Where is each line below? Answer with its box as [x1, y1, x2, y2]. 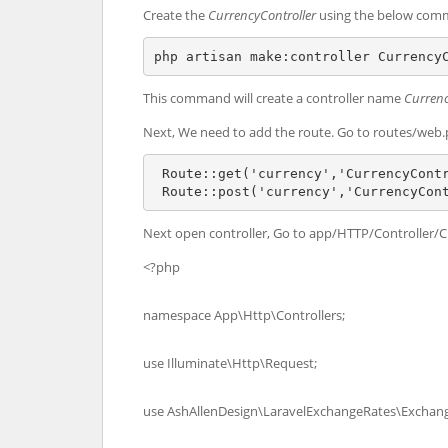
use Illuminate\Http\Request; [143, 354, 317, 372]
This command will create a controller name [143, 89, 404, 107]
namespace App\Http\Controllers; [143, 306, 345, 324]
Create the [143, 6, 208, 24]
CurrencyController [208, 6, 319, 24]
